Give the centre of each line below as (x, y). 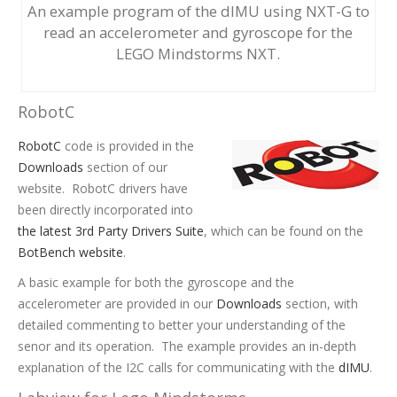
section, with (322, 303)
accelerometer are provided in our (117, 303)
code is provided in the (129, 145)
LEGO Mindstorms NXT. (198, 53)
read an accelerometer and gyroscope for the (198, 32)
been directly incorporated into (105, 209)
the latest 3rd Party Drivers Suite (111, 230)
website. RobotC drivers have (103, 188)
